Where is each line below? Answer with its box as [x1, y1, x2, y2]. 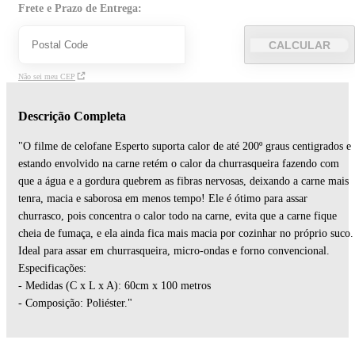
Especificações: [18, 261, 86, 274]
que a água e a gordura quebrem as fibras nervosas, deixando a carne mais [18, 174, 349, 187]
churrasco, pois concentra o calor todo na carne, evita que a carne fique [18, 209, 337, 222]
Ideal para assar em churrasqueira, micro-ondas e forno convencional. [18, 244, 330, 257]
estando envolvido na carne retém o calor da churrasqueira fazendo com [18, 157, 339, 170]
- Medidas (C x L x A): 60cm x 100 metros [18, 279, 211, 292]
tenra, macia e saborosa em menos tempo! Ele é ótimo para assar [18, 192, 307, 204]
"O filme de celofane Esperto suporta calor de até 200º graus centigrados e [18, 139, 351, 152]
